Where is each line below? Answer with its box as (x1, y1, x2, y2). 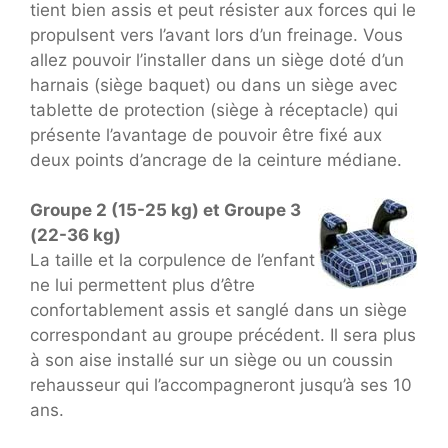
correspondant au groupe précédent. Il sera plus (30, 325, 416, 346)
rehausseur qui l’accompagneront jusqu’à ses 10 (30, 375, 412, 396)
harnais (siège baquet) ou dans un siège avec (30, 74, 397, 95)
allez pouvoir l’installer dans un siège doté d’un (30, 49, 404, 70)
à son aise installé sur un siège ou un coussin (30, 350, 393, 371)
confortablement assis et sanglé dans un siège (30, 300, 407, 321)
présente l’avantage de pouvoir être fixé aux (30, 124, 382, 145)
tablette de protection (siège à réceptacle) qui (30, 99, 398, 120)
